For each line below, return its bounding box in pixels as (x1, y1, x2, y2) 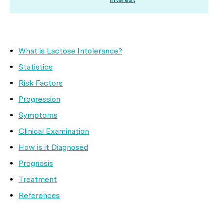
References (18, 191, 60, 200)
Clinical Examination (18, 127, 89, 136)
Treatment (18, 175, 57, 184)
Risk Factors (18, 78, 63, 88)
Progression (18, 94, 60, 104)
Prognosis (18, 159, 53, 168)
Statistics (18, 62, 53, 72)
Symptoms (18, 110, 57, 120)
